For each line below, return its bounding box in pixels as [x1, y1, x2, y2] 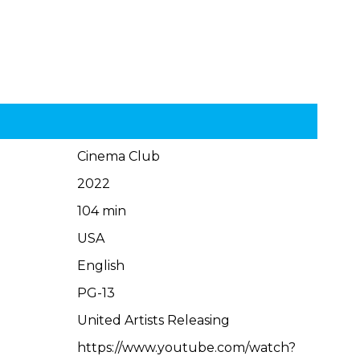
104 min [77, 203, 127, 219]
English [77, 258, 125, 273]
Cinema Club [77, 149, 161, 164]
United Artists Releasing [77, 313, 231, 328]
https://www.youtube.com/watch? [77, 340, 297, 355]
